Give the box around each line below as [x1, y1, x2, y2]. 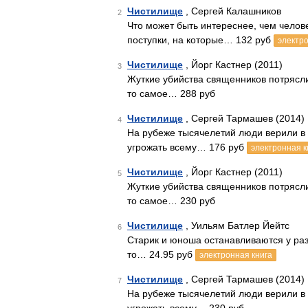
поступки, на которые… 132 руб [127, 34, 274, 45]
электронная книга [199, 250, 272, 260]
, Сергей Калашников [183, 5, 281, 16]
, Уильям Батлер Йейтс [183, 220, 289, 231]
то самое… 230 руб [127, 195, 215, 206]
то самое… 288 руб [127, 88, 215, 99]
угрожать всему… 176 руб [127, 142, 247, 153]
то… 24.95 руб [127, 249, 195, 260]
